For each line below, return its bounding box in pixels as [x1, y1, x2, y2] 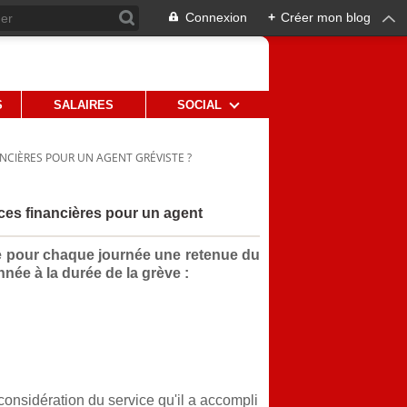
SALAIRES [53, 97, 114, 112]
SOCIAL [176, 97, 222, 112]
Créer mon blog [281, 10, 371, 25]
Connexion [185, 10, 247, 25]
